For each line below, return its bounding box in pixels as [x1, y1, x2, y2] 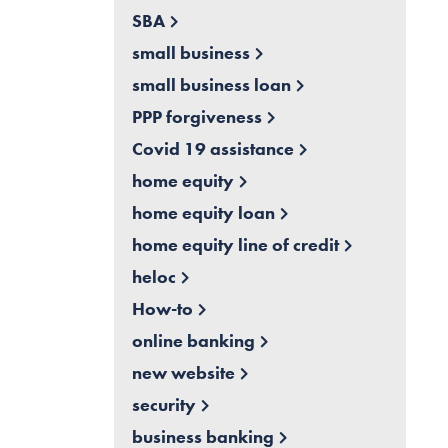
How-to [131, 297, 193, 321]
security [131, 393, 196, 417]
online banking [131, 329, 255, 353]
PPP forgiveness [131, 105, 262, 129]
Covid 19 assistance [131, 137, 294, 161]
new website [131, 361, 235, 385]
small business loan [131, 73, 291, 97]
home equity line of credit [131, 233, 339, 257]
